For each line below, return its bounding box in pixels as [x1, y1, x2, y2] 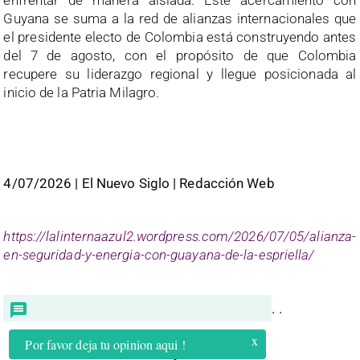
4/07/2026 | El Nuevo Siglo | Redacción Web [3, 174, 275, 191]
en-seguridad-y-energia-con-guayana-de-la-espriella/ [3, 246, 315, 263]
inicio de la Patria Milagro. [3, 84, 160, 100]
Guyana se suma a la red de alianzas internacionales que [3, 10, 357, 27]
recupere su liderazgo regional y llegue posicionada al [3, 65, 357, 82]
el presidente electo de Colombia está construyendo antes [3, 28, 357, 45]
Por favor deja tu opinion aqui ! [25, 335, 186, 353]
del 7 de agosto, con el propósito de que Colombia [3, 47, 357, 63]
